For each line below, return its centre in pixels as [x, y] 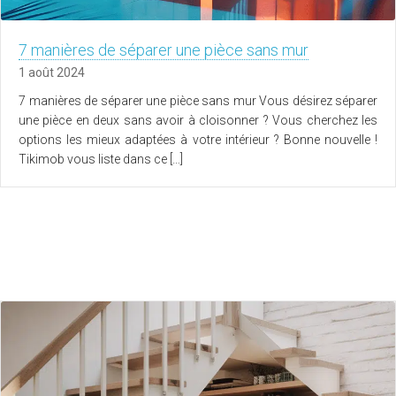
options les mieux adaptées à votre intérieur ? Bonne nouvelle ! [198, 140]
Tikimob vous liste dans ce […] [101, 160]
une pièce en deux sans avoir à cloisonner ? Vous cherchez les [198, 121]
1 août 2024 [52, 73]
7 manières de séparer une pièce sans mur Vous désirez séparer [198, 101]
